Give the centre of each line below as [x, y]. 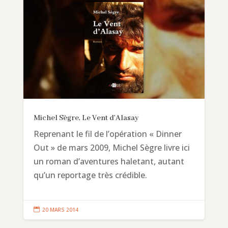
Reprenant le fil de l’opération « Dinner [107, 134]
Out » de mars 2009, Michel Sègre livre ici [111, 147]
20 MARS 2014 [60, 209]
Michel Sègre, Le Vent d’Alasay [86, 118]
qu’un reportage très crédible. [90, 175]
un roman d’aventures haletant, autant [109, 161]
